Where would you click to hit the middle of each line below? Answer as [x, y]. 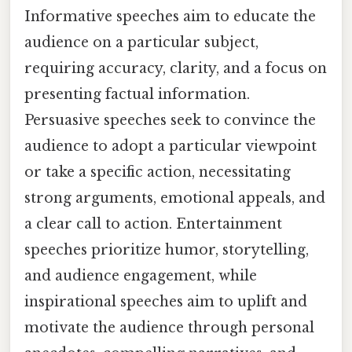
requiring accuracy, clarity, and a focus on [176, 69]
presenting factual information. [137, 95]
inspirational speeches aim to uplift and [166, 302]
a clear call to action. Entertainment [153, 224]
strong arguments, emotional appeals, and [175, 198]
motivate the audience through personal [169, 328]
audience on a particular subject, [141, 43]
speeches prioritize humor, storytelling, [167, 250]
